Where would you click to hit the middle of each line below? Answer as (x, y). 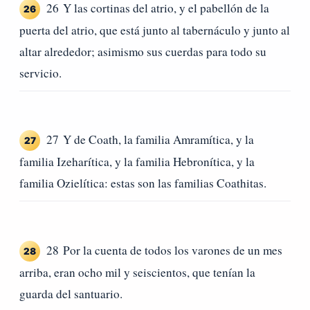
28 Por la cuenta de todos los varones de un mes (164, 250)
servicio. (40, 73)
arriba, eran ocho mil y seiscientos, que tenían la (137, 272)
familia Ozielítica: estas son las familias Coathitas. (143, 183)
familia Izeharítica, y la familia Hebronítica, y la (137, 162)
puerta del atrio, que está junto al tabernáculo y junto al (155, 30)
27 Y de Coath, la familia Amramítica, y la (150, 140)
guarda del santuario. (71, 293)
